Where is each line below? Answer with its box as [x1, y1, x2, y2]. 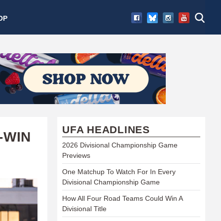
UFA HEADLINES [62, 123, 150, 135]
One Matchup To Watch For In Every [62, 167, 176, 176]
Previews [62, 151, 90, 159]
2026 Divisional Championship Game [62, 141, 178, 149]
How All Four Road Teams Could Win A [62, 194, 183, 202]
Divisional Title [62, 204, 107, 213]
